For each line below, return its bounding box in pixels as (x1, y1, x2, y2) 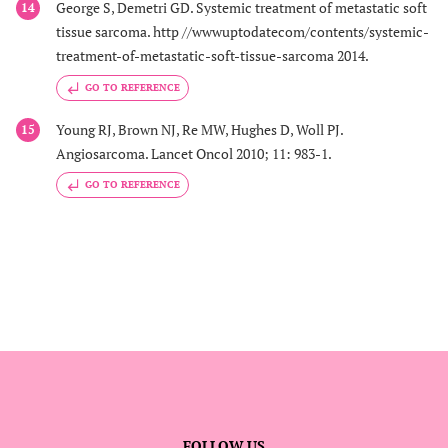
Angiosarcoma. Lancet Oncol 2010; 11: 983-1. (56, 143, 332, 163)
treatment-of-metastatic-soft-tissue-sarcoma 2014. (56, 46, 369, 66)
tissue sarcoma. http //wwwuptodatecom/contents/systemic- (56, 22, 429, 42)
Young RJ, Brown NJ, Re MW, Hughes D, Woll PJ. (56, 119, 343, 139)
